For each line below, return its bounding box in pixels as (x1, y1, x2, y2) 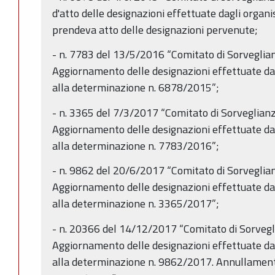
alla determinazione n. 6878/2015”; (52, 79, 219, 96)
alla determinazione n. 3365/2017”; (52, 195, 219, 212)
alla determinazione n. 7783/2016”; (52, 137, 219, 154)
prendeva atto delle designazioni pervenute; (52, 21, 258, 38)
